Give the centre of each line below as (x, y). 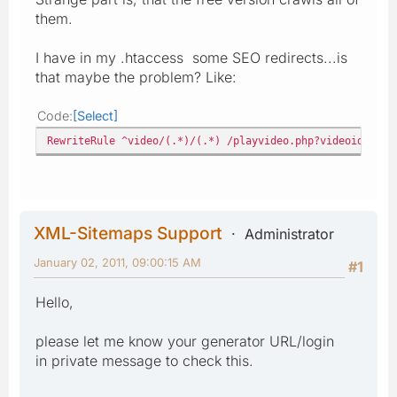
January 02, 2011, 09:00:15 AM (117, 262)
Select (95, 115)
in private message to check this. (144, 360)
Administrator (289, 234)
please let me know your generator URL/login (185, 341)
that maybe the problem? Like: (136, 77)
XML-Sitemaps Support (128, 233)
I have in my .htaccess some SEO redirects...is (191, 57)
